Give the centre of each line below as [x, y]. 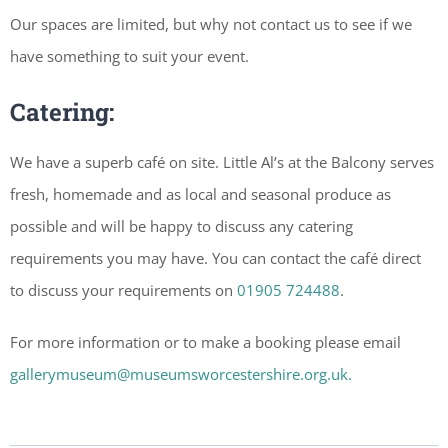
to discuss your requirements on [123, 290]
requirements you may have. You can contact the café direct [215, 258]
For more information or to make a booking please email [205, 342]
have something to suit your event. [129, 55]
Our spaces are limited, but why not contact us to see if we [211, 23]
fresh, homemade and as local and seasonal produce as [200, 194]
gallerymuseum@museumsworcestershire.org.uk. [181, 374]
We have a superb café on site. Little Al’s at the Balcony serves [222, 162]
